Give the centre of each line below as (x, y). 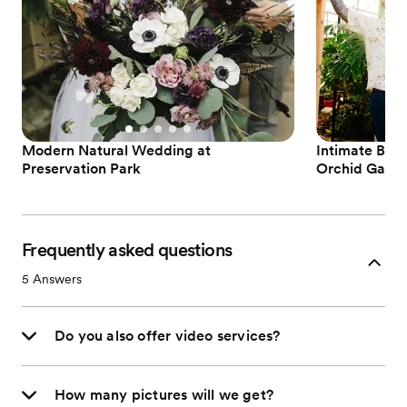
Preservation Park (81, 169)
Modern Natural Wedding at (116, 151)
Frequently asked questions (127, 250)
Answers (55, 279)
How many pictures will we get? (164, 395)
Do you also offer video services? (168, 336)
